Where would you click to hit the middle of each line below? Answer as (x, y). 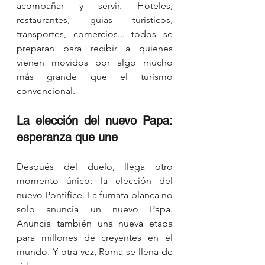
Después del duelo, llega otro (95, 166)
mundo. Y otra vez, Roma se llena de (95, 251)
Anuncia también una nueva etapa (95, 223)
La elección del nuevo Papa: (95, 120)
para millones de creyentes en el (95, 237)
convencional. (46, 91)
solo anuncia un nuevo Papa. (95, 209)
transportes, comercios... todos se (95, 34)
